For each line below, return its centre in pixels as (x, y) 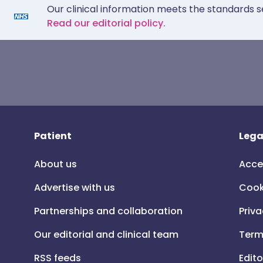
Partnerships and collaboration (108, 211)
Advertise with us (75, 188)
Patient (53, 136)
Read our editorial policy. (106, 23)
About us (55, 164)
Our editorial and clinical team (106, 235)
